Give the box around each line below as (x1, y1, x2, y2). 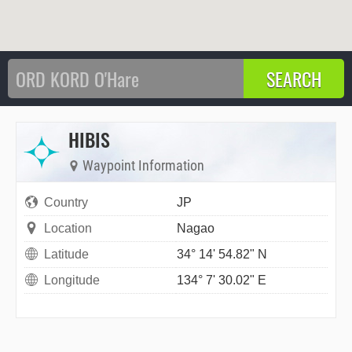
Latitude (44, 247, 89, 261)
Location (44, 221, 92, 235)
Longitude (44, 273, 100, 287)
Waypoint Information (79, 156, 204, 174)
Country (44, 195, 88, 209)
